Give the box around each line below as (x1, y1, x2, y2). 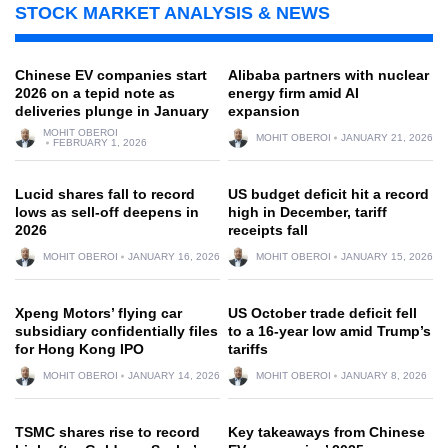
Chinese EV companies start (15, 67, 207, 84)
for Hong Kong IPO (15, 341, 144, 358)
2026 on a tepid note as (15, 85, 175, 102)
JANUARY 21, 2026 (341, 132, 433, 144)
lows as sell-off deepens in (15, 204, 199, 221)
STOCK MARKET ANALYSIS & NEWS (15, 3, 330, 24)
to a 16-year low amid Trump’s (228, 323, 431, 340)
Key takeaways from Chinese (228, 424, 425, 441)
